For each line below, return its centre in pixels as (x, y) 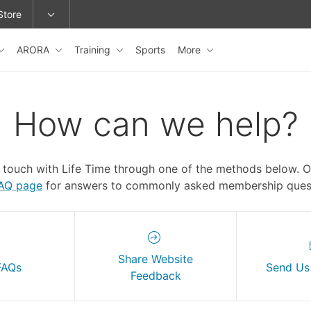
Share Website (155, 259)
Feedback (155, 276)
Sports (150, 49)
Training (94, 49)
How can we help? (155, 124)
